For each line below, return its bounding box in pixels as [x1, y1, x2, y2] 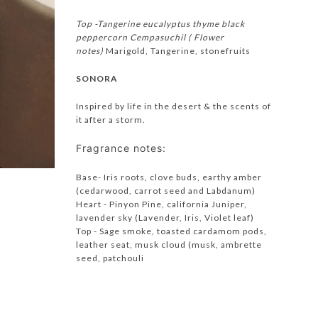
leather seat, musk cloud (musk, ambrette [76, 239, 262, 250]
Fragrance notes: [76, 142, 166, 154]
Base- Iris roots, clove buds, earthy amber [76, 172, 262, 182]
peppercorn [76, 32, 130, 43]
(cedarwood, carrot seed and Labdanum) [76, 185, 256, 196]
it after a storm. [76, 114, 146, 125]
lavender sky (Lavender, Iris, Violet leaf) [76, 212, 254, 223]
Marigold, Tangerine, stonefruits [106, 45, 251, 56]
